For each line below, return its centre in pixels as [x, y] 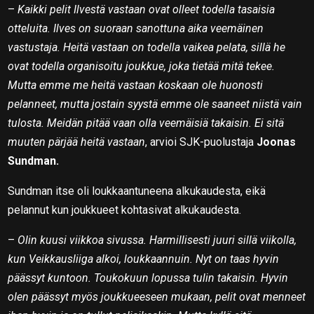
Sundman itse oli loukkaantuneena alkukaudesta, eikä [137, 191]
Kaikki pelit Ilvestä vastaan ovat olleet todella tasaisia [146, 9]
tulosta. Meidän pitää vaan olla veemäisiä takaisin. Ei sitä [146, 123]
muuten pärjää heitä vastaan [77, 142]
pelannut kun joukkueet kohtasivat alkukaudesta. [125, 210]
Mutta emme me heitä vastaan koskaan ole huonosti [136, 85]
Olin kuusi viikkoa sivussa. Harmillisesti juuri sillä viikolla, [157, 240]
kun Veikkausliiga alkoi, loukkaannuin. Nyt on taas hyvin [144, 259]
